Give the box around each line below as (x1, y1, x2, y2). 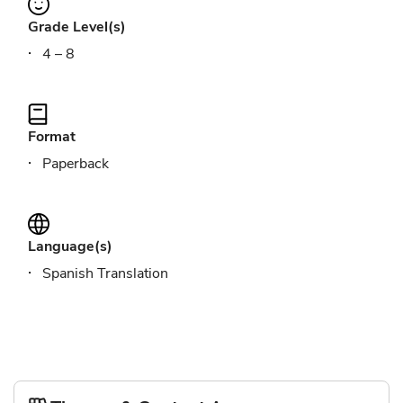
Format (28, 127, 76, 147)
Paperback (42, 154, 109, 174)
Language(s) (28, 237, 112, 256)
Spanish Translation (42, 264, 168, 283)
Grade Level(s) (28, 17, 126, 37)
